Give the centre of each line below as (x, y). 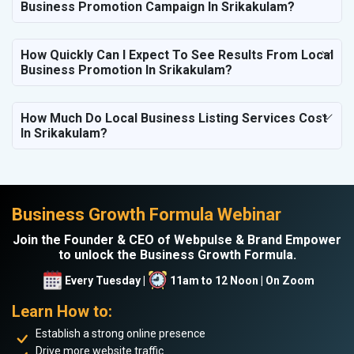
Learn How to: (62, 312)
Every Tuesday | (105, 280)
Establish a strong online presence (121, 334)
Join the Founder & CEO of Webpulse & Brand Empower (177, 240)
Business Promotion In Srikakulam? (126, 70)
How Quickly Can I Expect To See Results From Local (177, 55)
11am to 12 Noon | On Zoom (242, 280)
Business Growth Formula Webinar (147, 215)
